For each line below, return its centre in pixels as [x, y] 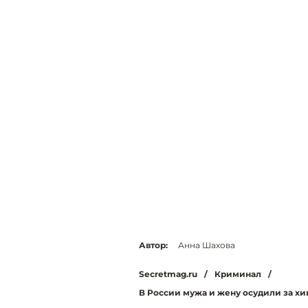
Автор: [153, 245]
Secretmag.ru [168, 274]
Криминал [238, 274]
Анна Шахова [207, 245]
